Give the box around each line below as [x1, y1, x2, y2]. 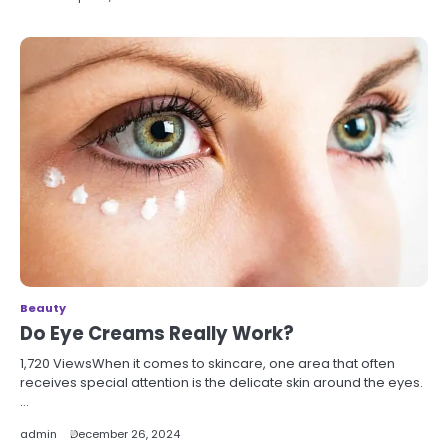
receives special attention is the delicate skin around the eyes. [20, 372, 423, 392]
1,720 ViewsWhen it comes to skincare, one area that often [20, 353, 395, 373]
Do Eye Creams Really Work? [20, 320, 294, 346]
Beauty [20, 299, 66, 316]
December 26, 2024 [70, 425, 180, 442]
